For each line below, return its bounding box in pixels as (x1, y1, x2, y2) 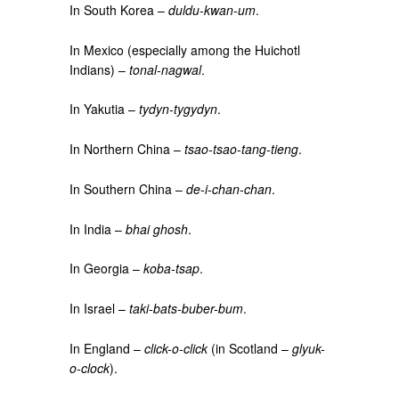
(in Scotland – (208, 338, 293, 357)
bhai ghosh (126, 219, 189, 238)
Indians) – (69, 60, 130, 78)
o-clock (69, 358, 110, 377)
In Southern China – (69, 179, 187, 198)
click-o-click (144, 338, 208, 357)
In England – (69, 338, 145, 357)
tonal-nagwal (129, 60, 202, 78)
